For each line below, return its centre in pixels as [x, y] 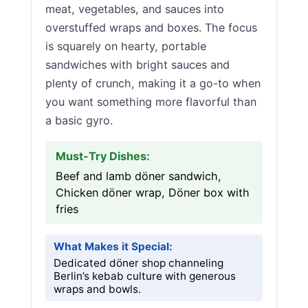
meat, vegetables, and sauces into [135, 9]
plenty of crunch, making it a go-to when [153, 83]
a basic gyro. [79, 120]
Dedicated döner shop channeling [139, 263]
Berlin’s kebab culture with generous [145, 276]
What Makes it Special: [113, 246]
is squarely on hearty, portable [126, 46]
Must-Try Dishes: [103, 156]
